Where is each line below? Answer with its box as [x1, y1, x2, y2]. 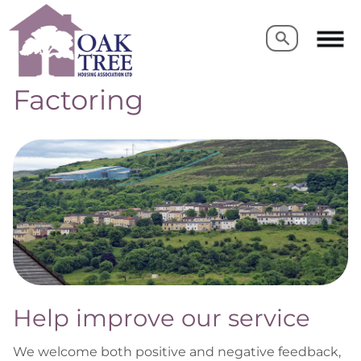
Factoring [13, 83, 143, 117]
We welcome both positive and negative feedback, [13, 343, 341, 359]
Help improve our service [13, 304, 310, 333]
